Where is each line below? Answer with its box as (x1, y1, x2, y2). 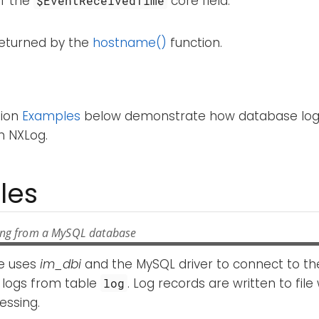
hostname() (93, 33, 167, 51)
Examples (22, 108, 80, 125)
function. (167, 33, 222, 51)
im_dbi (40, 255, 81, 273)
